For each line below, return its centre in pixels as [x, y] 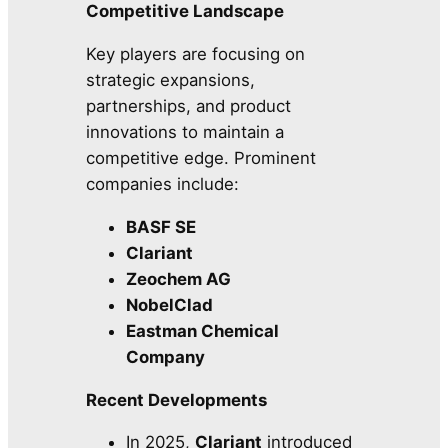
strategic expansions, [171, 80]
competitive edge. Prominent [201, 158]
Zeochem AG [179, 278]
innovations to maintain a [185, 132]
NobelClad [170, 304]
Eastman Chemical [203, 330]
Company [166, 356]
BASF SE [161, 226]
